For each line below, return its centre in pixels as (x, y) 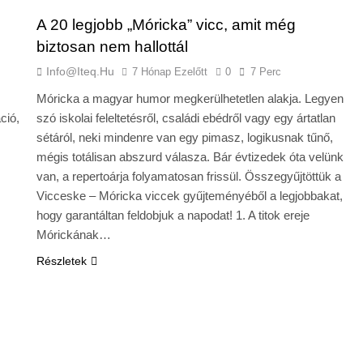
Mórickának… (73, 234)
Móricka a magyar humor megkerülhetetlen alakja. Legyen (190, 98)
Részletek (61, 261)
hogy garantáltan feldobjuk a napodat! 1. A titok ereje (173, 215)
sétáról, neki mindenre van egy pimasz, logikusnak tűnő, (184, 137)
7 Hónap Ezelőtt (169, 71)
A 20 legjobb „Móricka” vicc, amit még (166, 24)
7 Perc (265, 71)
